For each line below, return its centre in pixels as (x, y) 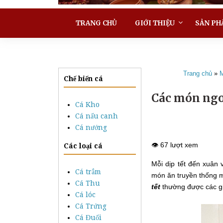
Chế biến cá (83, 78)
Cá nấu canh (97, 116)
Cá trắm (88, 171)
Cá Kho (87, 104)
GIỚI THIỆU (155, 23)
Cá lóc (85, 194)
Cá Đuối (88, 217)
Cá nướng (91, 127)
